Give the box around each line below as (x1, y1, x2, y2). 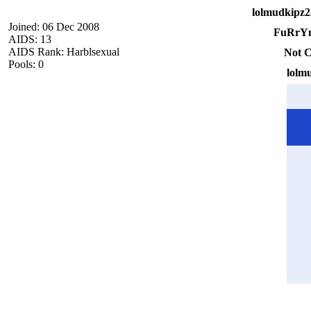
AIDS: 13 (8, 33, 51, 45)
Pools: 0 (8, 58, 44, 70)
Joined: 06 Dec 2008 (8, 20, 99, 33)
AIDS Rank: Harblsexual (8, 45, 119, 58)
